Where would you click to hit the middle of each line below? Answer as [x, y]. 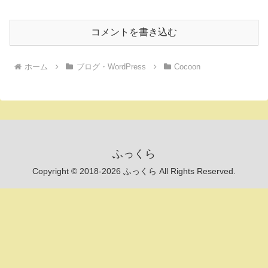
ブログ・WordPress [111, 66]
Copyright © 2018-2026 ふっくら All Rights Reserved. [134, 171]
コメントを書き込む [134, 32]
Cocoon [188, 66]
